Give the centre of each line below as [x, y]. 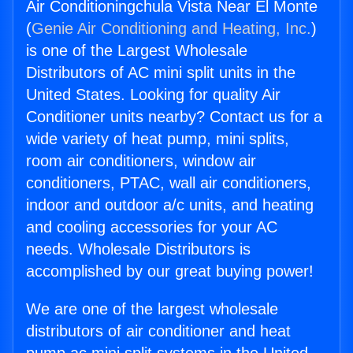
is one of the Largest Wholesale [137, 51]
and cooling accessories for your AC [152, 227]
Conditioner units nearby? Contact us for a [174, 117]
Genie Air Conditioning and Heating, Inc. [171, 29]
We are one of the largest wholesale [152, 309]
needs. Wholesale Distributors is [138, 249]
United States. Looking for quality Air [153, 95]
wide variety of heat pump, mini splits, [158, 139]
